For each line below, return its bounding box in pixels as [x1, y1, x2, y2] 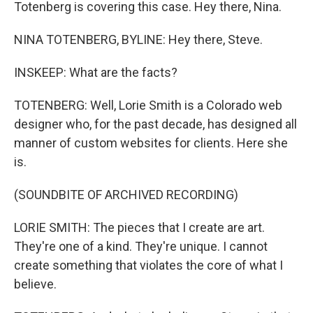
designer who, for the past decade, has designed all [14, 117, 297, 131]
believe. [14, 277, 57, 291]
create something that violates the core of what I [14, 258, 283, 272]
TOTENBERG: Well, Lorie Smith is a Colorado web [14, 98, 282, 112]
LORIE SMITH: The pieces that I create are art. [14, 220, 265, 235]
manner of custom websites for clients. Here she [14, 136, 288, 150]
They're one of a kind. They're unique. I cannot [14, 239, 268, 254]
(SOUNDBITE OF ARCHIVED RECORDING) [14, 187, 238, 202]
